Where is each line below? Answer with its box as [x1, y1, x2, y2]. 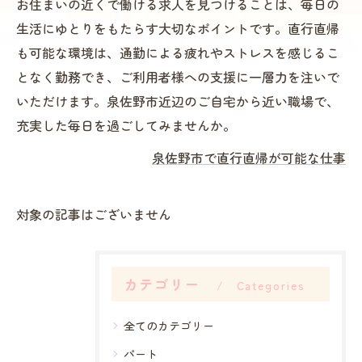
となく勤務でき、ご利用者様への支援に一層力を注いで [16, 67, 339, 86]
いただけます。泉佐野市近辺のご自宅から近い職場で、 [16, 91, 339, 111]
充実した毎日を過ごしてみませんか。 [16, 116, 236, 135]
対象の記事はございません [16, 204, 171, 224]
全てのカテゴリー [124, 318, 214, 334]
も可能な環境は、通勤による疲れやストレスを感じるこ [16, 43, 339, 62]
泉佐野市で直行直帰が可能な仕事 [152, 148, 346, 167]
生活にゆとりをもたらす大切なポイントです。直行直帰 [16, 19, 339, 38]
